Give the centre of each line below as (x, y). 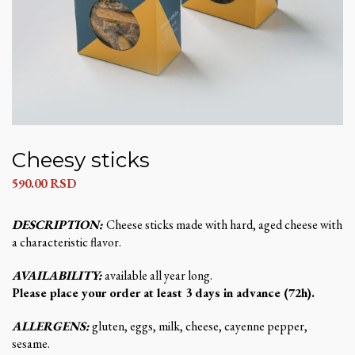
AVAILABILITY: (57, 276)
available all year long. (157, 276)
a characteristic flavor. (67, 242)
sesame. (31, 344)
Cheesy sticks (81, 160)
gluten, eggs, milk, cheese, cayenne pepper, (198, 326)
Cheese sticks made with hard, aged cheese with (224, 225)
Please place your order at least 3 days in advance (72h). (163, 293)
